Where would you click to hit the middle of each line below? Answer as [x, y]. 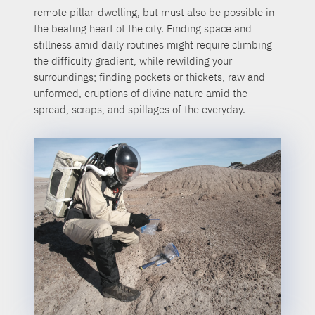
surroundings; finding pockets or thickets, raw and [150, 77]
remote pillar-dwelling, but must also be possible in [154, 13]
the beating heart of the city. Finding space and [143, 29]
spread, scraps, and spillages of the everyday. [140, 110]
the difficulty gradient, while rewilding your [133, 61]
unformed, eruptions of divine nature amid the [141, 94]
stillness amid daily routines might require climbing [153, 45]
